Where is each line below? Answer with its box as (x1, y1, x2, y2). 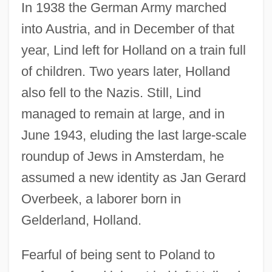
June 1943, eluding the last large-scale (21, 127, 246, 143)
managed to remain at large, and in (21, 106, 225, 121)
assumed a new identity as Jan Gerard (21, 169, 246, 185)
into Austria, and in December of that (21, 21, 234, 36)
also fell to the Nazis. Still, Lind (21, 84, 201, 100)
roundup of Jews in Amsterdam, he (21, 148, 224, 164)
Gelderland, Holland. (21, 212, 141, 228)
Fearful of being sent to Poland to (21, 246, 215, 262)
